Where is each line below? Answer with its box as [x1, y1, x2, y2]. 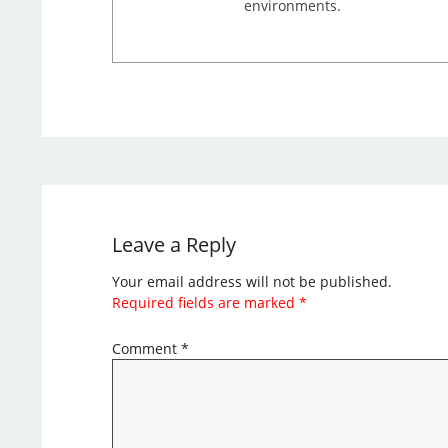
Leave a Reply [111, 230, 236, 258]
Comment [111, 338, 181, 358]
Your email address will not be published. [111, 271, 392, 291]
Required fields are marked [111, 292, 299, 312]
